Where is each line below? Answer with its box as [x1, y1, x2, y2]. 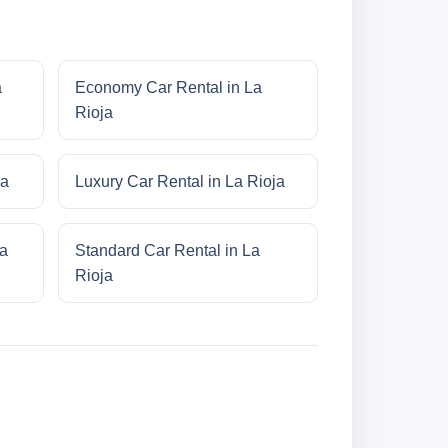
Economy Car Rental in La [74, 79, 262, 97]
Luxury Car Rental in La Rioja [74, 173, 285, 191]
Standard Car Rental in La [74, 242, 260, 260]
